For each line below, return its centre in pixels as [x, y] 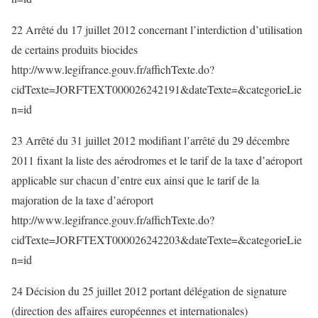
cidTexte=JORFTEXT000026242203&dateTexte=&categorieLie [157, 240]
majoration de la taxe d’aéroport [82, 200]
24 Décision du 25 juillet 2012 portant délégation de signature [149, 291]
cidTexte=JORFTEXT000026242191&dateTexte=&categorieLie [157, 89]
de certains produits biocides [75, 49]
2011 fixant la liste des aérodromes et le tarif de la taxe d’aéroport [157, 160]
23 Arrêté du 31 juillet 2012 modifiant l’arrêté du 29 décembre [150, 140]
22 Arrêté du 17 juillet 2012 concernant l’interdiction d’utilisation [157, 29]
